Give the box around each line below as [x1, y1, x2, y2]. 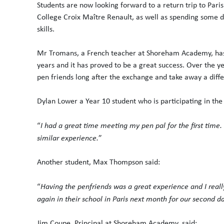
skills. [37, 23, 54, 34]
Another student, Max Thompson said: [37, 156, 160, 167]
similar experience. [37, 132, 98, 142]
